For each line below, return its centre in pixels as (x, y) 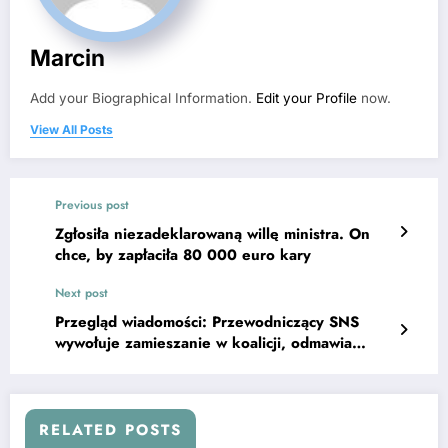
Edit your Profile (306, 98)
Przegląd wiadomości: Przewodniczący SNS (207, 322)
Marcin (67, 58)
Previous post (92, 205)
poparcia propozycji (124, 364)
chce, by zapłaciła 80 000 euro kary (183, 255)
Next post (81, 293)
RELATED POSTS (110, 430)
